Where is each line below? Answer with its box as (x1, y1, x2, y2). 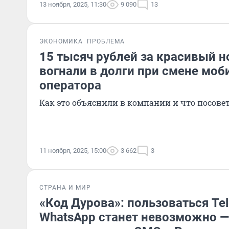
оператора (39, 78, 101, 93)
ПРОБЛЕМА (87, 38, 125, 45)
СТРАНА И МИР (39, 184, 91, 191)
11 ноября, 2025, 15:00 (39, 147, 106, 154)
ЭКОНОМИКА (39, 38, 83, 45)
